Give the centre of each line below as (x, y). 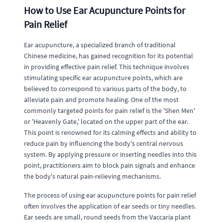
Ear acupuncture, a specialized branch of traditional (100, 45)
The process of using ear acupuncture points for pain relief (110, 195)
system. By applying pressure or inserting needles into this (110, 154)
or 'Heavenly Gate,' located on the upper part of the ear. (106, 121)
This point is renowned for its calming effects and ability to (110, 132)
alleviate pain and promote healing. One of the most (101, 100)
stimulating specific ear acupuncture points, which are (103, 78)
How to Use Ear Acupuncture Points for (105, 10)
